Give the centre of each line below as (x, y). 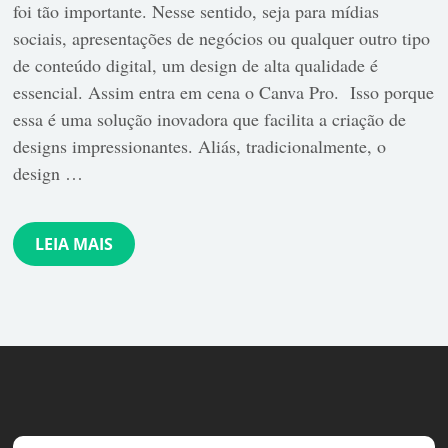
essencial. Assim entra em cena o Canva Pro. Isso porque (224, 92)
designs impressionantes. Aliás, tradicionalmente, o (200, 146)
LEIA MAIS (74, 244)
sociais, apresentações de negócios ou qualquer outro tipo (222, 38)
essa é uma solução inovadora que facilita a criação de (210, 119)
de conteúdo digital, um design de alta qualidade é (196, 65)
